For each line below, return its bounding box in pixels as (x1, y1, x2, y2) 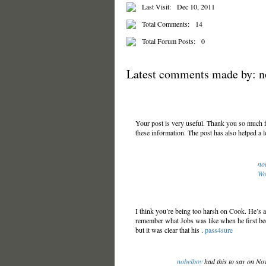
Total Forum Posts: (141, 36, 195, 46)
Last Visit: (141, 2, 171, 11)
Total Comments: (141, 19, 189, 28)
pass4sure (204, 225, 233, 235)
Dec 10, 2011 (176, 2, 215, 11)
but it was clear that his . (135, 225, 205, 235)
